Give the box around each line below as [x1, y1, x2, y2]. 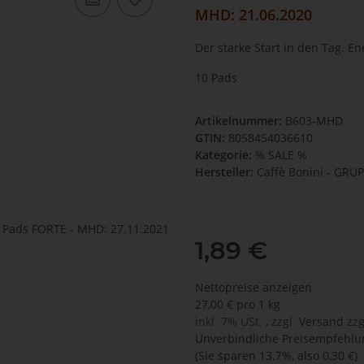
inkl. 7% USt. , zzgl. [195, 314, 299, 330]
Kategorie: [195, 147, 255, 163]
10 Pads [195, 70, 237, 86]
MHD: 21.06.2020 [195, 5, 312, 25]
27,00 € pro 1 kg [195, 297, 280, 313]
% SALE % [255, 147, 307, 163]
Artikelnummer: [195, 113, 285, 129]
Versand [299, 314, 347, 330]
